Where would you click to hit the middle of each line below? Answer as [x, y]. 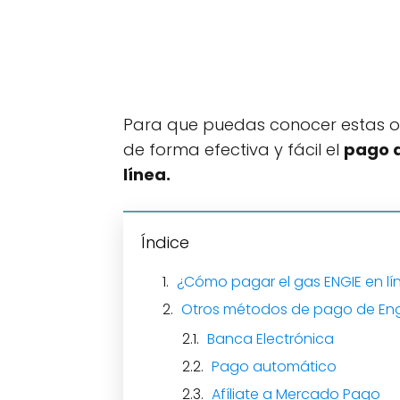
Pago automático [274, 367]
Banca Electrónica [271, 339]
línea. [147, 175]
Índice [165, 242]
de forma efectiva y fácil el [233, 150]
